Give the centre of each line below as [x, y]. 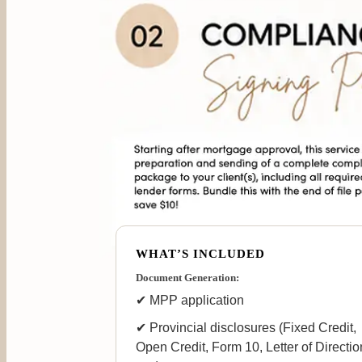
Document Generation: [187, 278]
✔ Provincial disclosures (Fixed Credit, [246, 328]
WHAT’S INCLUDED [200, 254]
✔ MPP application [190, 301]
